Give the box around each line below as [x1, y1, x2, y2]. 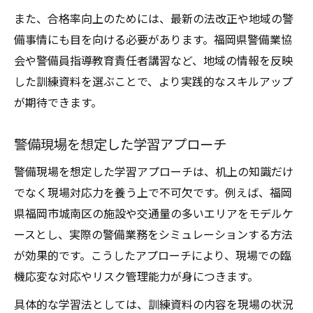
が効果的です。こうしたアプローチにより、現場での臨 [14, 247, 291, 263]
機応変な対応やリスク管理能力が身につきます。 [14, 268, 259, 284]
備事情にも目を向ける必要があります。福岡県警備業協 [14, 31, 292, 48]
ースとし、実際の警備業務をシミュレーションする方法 [14, 226, 293, 242]
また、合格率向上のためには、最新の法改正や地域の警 [14, 10, 293, 27]
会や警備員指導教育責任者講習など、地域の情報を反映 [14, 52, 293, 68]
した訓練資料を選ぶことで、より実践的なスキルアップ [14, 73, 293, 89]
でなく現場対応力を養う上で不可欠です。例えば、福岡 [14, 184, 292, 201]
